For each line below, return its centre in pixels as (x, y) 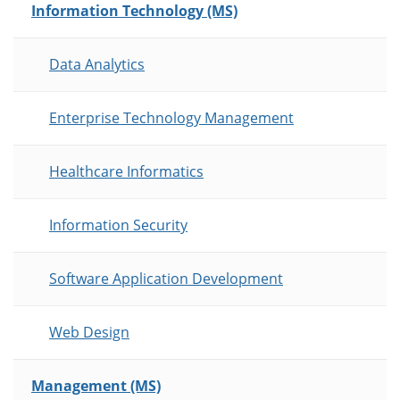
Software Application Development (166, 279)
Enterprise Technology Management (171, 118)
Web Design (89, 333)
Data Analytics (97, 65)
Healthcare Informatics (126, 172)
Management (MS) (96, 386)
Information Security (118, 225)
